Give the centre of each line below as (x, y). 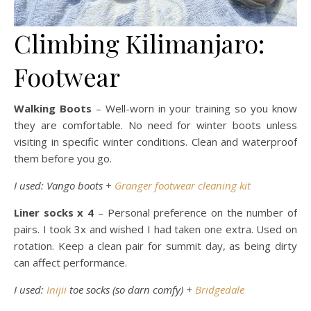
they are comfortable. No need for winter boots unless (155, 125)
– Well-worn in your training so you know (194, 108)
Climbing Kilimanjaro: (139, 43)
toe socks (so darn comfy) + (131, 289)
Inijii (57, 289)
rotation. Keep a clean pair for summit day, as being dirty (155, 246)
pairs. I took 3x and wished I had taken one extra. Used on (155, 229)
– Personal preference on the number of (197, 212)
